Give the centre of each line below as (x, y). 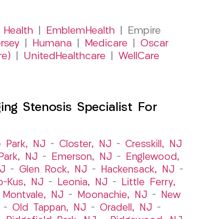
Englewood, (152, 157)
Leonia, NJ (82, 183)
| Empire (138, 31)
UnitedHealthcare (65, 56)
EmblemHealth (80, 31)
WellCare (139, 56)
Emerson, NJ (81, 157)
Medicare (106, 44)
